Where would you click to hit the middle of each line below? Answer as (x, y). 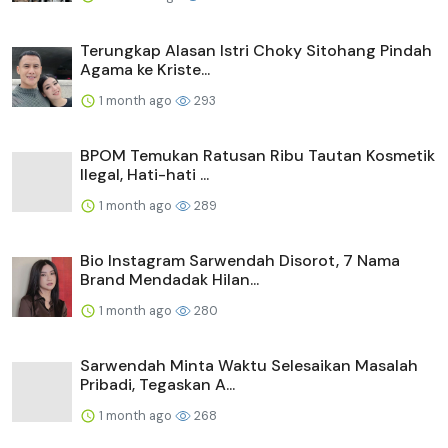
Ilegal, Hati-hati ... (144, 174)
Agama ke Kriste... (145, 69)
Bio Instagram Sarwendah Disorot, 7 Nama (240, 260)
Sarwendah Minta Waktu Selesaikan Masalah (249, 365)
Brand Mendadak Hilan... (169, 279)
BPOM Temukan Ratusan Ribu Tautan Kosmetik (257, 155)
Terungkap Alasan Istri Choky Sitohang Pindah (256, 50)
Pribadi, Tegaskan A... (157, 384)
